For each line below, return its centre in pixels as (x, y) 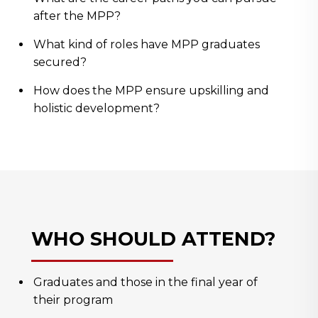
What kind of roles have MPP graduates (147, 45)
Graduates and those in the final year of (146, 283)
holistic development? (97, 109)
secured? (60, 62)
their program (73, 300)
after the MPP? (77, 16)
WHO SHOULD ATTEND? (153, 239)
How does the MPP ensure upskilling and (151, 91)
